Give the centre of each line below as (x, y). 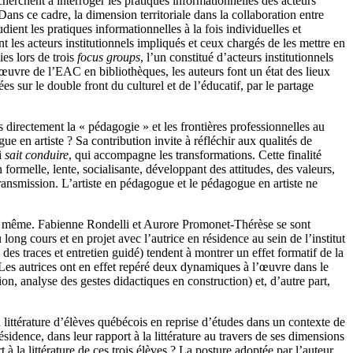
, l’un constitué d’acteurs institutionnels (237, 58)
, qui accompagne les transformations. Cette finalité (195, 155)
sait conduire (37, 155)
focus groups (109, 58)
